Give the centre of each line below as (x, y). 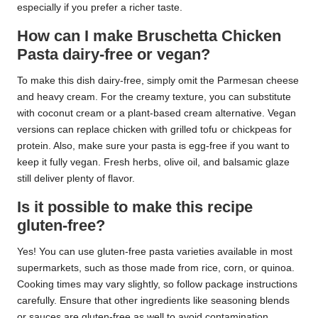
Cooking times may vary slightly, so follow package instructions (157, 284)
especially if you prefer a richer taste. (100, 7)
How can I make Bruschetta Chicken (149, 35)
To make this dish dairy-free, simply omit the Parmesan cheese (158, 80)
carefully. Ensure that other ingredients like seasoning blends (153, 300)
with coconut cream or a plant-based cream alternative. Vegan (157, 113)
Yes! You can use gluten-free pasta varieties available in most (155, 251)
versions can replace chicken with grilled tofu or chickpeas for (154, 129)
